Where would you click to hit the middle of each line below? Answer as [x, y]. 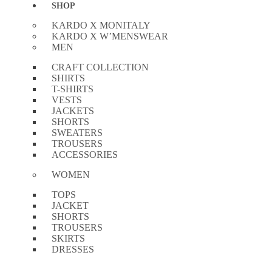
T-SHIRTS [73, 89]
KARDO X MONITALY [101, 25]
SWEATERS [77, 133]
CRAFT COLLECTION [100, 67]
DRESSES [73, 249]
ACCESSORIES [85, 155]
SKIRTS [68, 238]
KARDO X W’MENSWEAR [110, 36]
